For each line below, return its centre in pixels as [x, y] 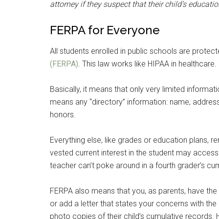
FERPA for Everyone [105, 30]
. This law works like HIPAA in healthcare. [147, 64]
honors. [63, 115]
